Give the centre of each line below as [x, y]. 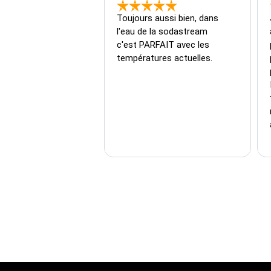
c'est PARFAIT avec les [164, 44]
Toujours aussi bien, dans [169, 18]
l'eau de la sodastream [163, 31]
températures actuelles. [165, 58]
